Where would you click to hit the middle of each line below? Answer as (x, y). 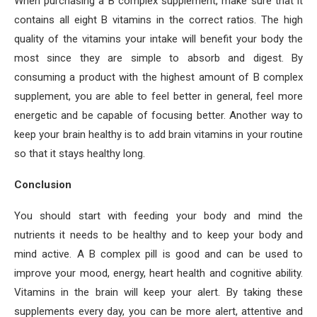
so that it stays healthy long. (80, 154)
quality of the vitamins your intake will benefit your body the (158, 39)
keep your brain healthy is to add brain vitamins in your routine (158, 134)
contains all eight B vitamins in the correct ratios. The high (158, 20)
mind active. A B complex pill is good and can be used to (158, 254)
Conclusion (43, 185)
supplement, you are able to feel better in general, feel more (158, 96)
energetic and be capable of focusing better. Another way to (158, 115)
